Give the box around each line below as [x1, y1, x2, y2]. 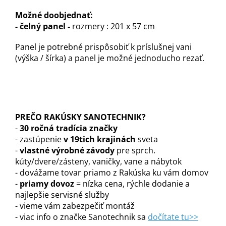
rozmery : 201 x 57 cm [72, 21, 155, 32]
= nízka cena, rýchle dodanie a [74, 178, 190, 190]
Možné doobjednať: [15, 10, 93, 21]
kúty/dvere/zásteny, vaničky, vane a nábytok [15, 156, 182, 167]
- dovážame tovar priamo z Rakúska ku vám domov [15, 167, 208, 179]
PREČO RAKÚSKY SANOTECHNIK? [15, 111, 146, 123]
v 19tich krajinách [64, 134, 136, 145]
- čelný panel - [15, 21, 72, 32]
